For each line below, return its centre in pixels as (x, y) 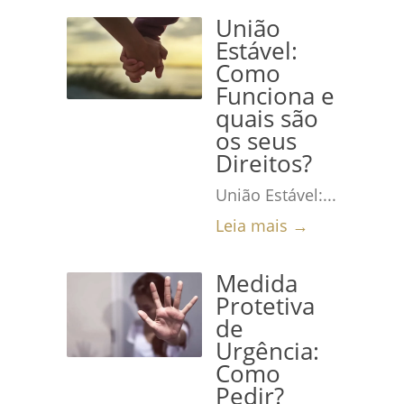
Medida (257, 284)
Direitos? (264, 164)
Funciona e (275, 96)
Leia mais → (262, 225)
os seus (256, 141)
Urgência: (267, 351)
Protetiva (265, 306)
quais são (267, 119)
